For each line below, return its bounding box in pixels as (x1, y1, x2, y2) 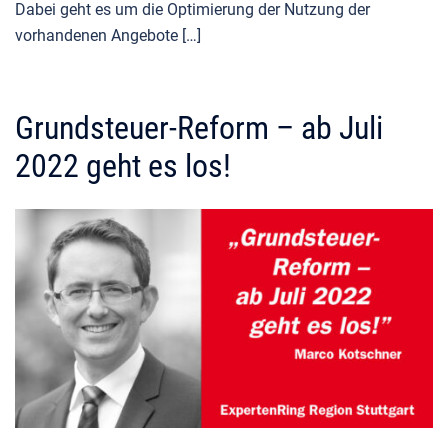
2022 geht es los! (15, 147, 231, 186)
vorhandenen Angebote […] (15, 26, 201, 46)
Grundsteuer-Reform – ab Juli (15, 109, 383, 148)
